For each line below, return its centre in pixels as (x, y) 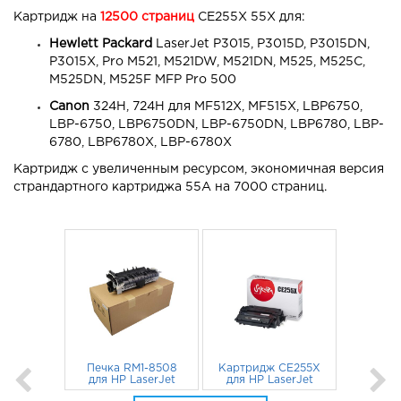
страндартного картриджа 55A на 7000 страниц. (170, 188)
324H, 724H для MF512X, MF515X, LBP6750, (226, 107)
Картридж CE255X (269, 369)
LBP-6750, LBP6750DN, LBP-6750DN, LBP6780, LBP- (217, 125)
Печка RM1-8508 (132, 369)
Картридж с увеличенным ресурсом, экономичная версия (199, 170)
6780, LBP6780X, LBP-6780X (141, 143)
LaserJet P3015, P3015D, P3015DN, (261, 44)
